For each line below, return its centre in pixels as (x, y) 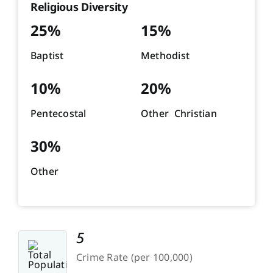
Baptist (47, 56)
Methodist (165, 56)
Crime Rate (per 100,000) (134, 257)
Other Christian (179, 114)
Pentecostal (58, 114)
